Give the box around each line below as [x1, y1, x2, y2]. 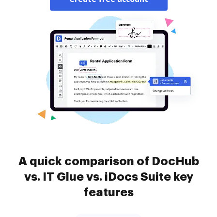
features [83, 186, 134, 198]
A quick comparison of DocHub [18, 155, 199, 167]
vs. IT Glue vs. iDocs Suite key [24, 171, 193, 183]
